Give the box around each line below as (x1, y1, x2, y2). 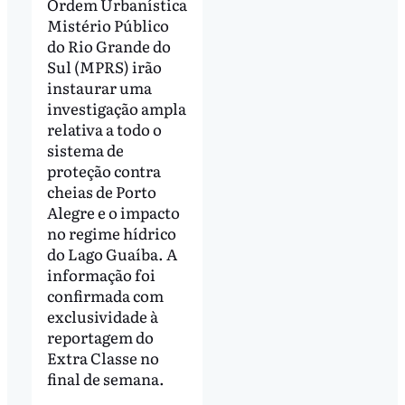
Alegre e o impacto (46, 201, 180, 224)
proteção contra (46, 159, 161, 183)
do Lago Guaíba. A (46, 242, 177, 266)
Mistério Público (46, 14, 169, 37)
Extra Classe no (46, 346, 159, 370)
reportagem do (46, 325, 154, 349)
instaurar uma (46, 76, 152, 99)
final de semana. (46, 367, 165, 391)
